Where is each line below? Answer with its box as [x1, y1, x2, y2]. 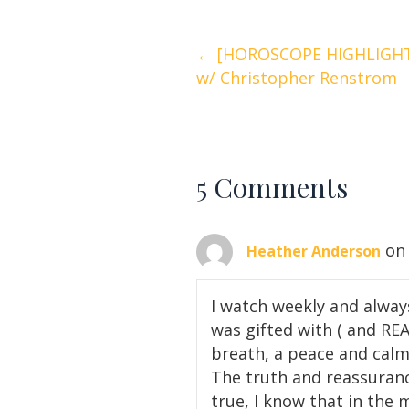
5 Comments [196, 169, 348, 206]
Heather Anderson [246, 241, 381, 262]
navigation [195, 80, 326, 118]
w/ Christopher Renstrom [196, 67, 402, 89]
